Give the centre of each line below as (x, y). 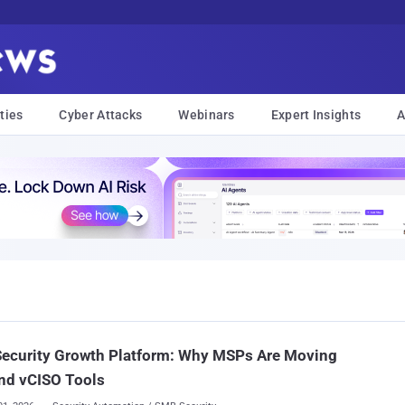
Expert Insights (316, 115)
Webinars (207, 115)
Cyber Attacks (101, 115)
